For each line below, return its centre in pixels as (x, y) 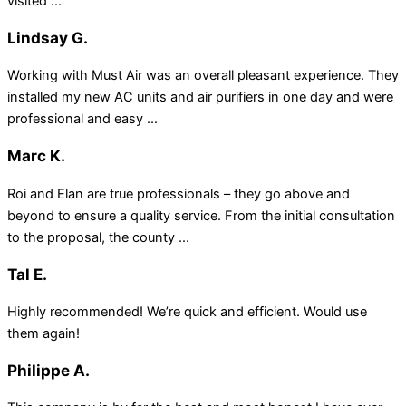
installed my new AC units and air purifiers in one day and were (200, 97)
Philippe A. (48, 370)
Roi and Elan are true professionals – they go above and (179, 193)
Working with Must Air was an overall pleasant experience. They (203, 76)
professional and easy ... (82, 119)
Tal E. (27, 274)
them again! (43, 333)
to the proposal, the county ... (98, 237)
